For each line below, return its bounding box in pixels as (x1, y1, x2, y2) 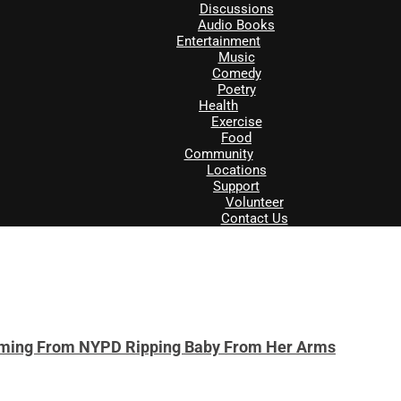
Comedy (211, 64, 261, 81)
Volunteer (225, 193, 284, 210)
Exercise (210, 113, 262, 130)
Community (183, 145, 253, 162)
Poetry (217, 81, 256, 98)
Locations (206, 161, 267, 178)
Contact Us (220, 209, 288, 226)
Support (213, 177, 260, 194)
